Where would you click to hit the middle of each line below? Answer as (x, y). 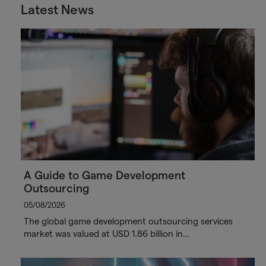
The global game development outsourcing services (128, 221)
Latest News (57, 9)
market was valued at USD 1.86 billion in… (107, 233)
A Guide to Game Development (104, 175)
